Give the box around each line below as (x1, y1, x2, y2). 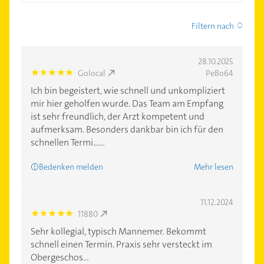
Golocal (77, 67, 105, 78)
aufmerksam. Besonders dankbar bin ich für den (31, 123, 223, 136)
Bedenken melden (39, 161, 103, 172)
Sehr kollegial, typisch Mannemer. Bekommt (31, 225, 206, 237)
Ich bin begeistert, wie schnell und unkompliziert (31, 84, 225, 97)
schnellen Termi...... (31, 136, 105, 148)
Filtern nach (192, 20, 234, 31)
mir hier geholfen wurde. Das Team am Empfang (31, 97, 223, 110)
